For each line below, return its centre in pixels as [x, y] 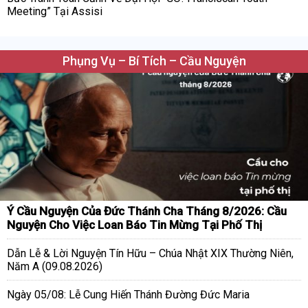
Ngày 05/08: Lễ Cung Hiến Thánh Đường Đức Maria [128, 295]
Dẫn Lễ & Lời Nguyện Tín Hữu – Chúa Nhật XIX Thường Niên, [150, 254]
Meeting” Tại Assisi [55, 12]
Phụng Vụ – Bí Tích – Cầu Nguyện [154, 61]
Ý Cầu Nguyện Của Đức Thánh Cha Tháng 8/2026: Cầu [147, 211]
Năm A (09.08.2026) [55, 267]
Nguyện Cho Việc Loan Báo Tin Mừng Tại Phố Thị [134, 225]
